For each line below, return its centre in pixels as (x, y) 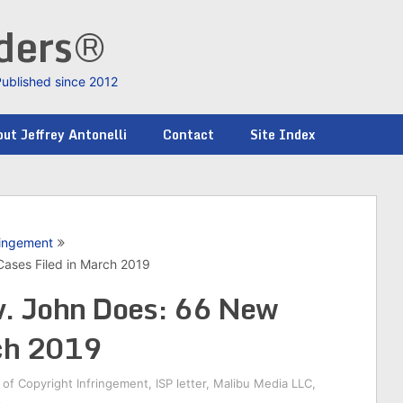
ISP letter (181, 383)
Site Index (282, 134)
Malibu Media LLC (263, 383)
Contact (188, 134)
